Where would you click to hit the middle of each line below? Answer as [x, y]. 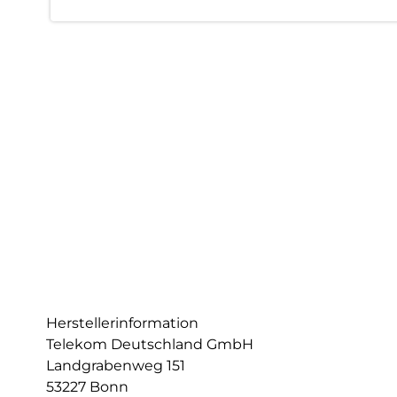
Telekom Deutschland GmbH [150, 344]
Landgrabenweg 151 [116, 366]
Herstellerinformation [122, 323]
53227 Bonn [87, 387]
